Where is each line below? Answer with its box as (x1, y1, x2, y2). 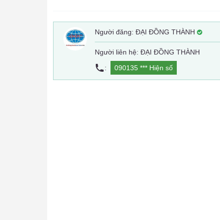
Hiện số (149, 64, 173, 72)
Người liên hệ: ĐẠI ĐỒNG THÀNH (95, 48, 200, 56)
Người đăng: (95, 28, 136, 36)
